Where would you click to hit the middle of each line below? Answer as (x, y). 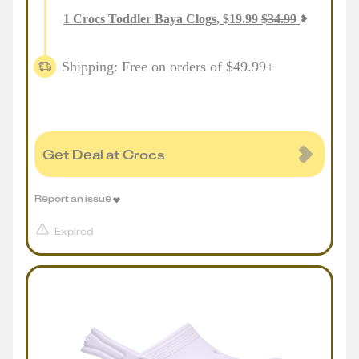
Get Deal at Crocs (104, 154)
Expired (74, 231)
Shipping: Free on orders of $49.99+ (168, 66)
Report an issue (73, 198)
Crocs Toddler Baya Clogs (145, 19)
